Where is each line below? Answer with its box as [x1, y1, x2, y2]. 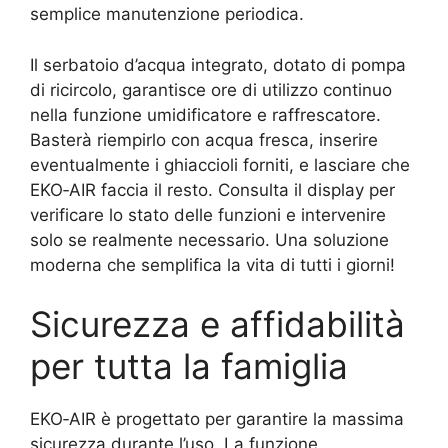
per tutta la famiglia [30, 345, 348, 387]
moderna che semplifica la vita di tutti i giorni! [30, 254, 395, 275]
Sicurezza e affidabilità [30, 303, 405, 345]
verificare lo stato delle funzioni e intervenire [30, 204, 386, 225]
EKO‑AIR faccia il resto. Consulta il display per [30, 179, 395, 200]
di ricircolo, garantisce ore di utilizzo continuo [30, 79, 392, 100]
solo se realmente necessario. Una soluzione [30, 229, 389, 250]
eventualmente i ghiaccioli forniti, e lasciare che [30, 154, 410, 175]
